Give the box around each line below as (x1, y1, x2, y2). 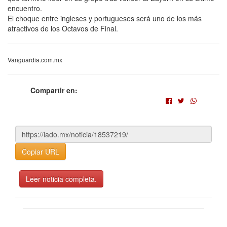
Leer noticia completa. (26, 173, 97, 184)
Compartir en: (30, 85, 78, 95)
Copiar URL (22, 146, 59, 157)
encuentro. (8, 3, 42, 13)
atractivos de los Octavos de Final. (8, 23, 118, 33)
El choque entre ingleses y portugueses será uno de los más (8, 13, 202, 23)
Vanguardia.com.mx (8, 55, 62, 64)
